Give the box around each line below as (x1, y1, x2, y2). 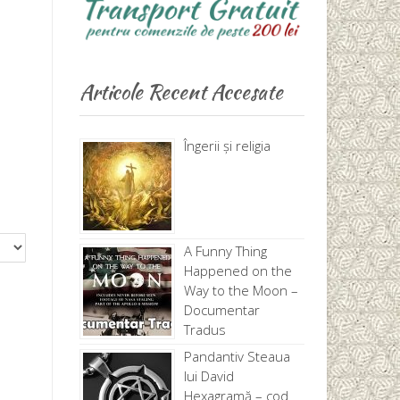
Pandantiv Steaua (183, 346, 290, 365)
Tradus (183, 320, 226, 338)
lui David (183, 366, 234, 385)
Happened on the (183, 261, 292, 279)
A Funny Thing (183, 241, 267, 260)
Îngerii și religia (183, 136, 271, 154)
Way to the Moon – (183, 280, 298, 299)
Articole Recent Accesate (79, 76, 283, 106)
